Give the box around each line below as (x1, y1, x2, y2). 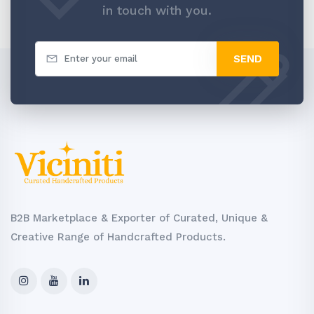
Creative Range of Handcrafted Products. (11, 231, 226, 243)
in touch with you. (102, 3, 212, 18)
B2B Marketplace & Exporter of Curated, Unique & (11, 212, 268, 224)
